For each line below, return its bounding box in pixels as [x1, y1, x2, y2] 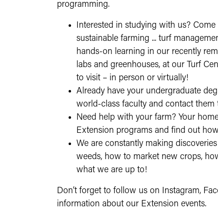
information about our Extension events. [57, 200, 206, 209]
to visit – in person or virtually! [76, 73, 188, 83]
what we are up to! [76, 165, 147, 175]
